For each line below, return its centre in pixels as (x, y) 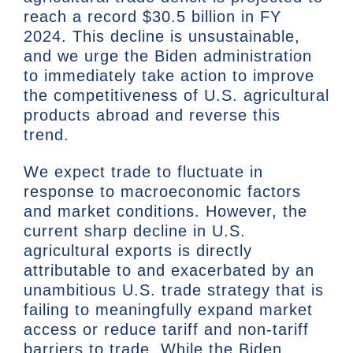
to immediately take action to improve (169, 76)
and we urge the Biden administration (168, 56)
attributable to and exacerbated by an (169, 271)
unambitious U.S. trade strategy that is (174, 290)
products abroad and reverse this (152, 115)
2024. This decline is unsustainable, (162, 37)
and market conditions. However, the (165, 212)
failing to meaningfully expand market (168, 310)
